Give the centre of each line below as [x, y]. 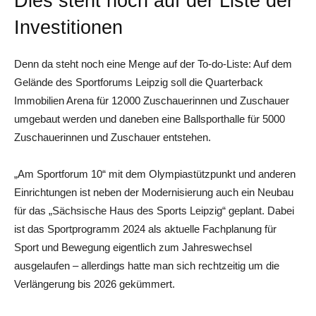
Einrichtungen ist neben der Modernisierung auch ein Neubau [154, 192]
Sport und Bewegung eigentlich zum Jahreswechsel [133, 247]
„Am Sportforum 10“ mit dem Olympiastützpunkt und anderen [155, 174]
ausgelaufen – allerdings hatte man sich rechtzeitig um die [147, 265]
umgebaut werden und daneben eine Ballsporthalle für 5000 [150, 119]
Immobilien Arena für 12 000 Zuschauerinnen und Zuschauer [152, 100]
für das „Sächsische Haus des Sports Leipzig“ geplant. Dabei [154, 210]
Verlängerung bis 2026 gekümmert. [95, 284]
